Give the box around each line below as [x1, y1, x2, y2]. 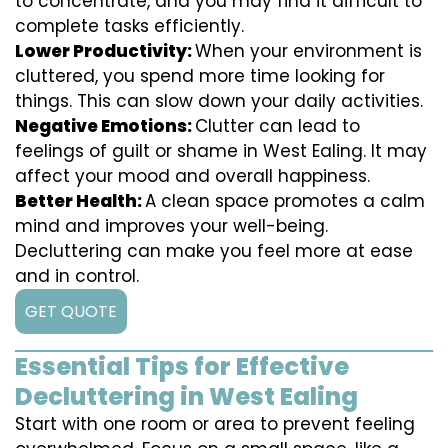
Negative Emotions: [15, 114, 195, 139]
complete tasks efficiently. [15, 14, 244, 39]
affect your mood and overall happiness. [15, 164, 370, 189]
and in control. [15, 264, 139, 289]
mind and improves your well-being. [15, 214, 328, 239]
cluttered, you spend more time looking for [15, 64, 385, 89]
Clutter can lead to [195, 114, 360, 139]
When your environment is [195, 39, 422, 64]
